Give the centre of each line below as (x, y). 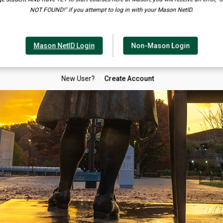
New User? (79, 79)
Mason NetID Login (64, 46)
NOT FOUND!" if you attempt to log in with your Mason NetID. (111, 10)
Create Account (129, 79)
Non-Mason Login (160, 46)
